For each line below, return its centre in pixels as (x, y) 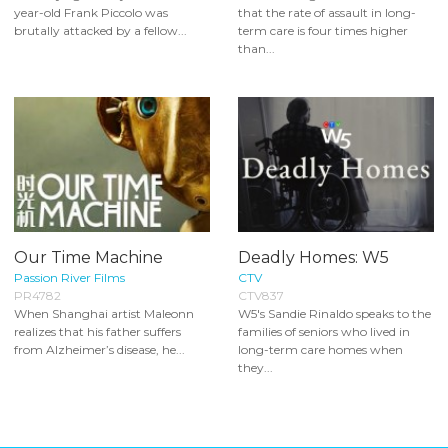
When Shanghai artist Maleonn (104, 313)
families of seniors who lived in (324, 331)
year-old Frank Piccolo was (91, 12)
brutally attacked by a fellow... (100, 30)
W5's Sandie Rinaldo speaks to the (334, 313)
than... (256, 48)
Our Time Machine (88, 257)
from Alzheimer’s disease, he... (99, 349)
